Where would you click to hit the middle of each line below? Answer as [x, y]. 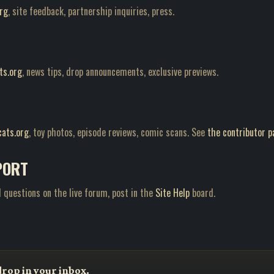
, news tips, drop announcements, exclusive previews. [120, 72]
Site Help [172, 193]
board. [202, 193]
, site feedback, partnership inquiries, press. [91, 11]
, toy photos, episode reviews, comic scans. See [118, 132]
